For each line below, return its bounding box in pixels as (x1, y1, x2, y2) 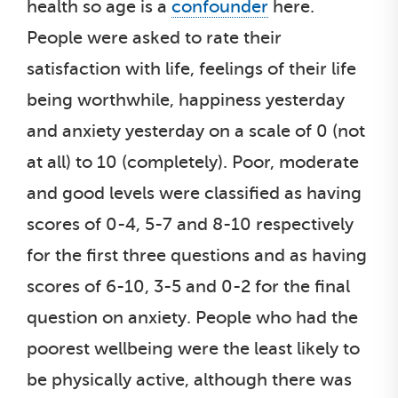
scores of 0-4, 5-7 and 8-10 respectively (27, 213, 354, 235)
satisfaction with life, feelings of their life (27, 58, 356, 79)
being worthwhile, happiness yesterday (27, 89, 345, 110)
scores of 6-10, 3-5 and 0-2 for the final (27, 275, 350, 297)
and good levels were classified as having (27, 182, 362, 203)
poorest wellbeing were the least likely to (27, 338, 360, 359)
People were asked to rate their (27, 27, 282, 48)
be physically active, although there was (27, 369, 352, 390)
